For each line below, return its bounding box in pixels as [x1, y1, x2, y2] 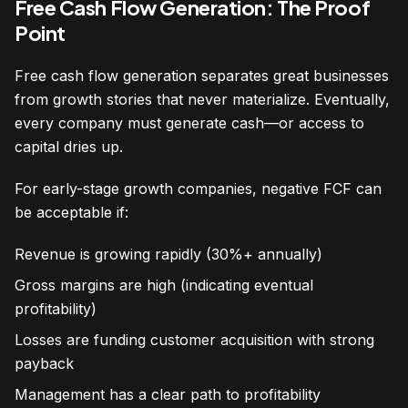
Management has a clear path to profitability [15, 385, 321, 404]
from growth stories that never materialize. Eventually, [15, 90, 390, 109]
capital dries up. [15, 138, 123, 157]
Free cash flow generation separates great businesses [15, 66, 389, 86]
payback [15, 354, 74, 373]
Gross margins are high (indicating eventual [15, 276, 313, 295]
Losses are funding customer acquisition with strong [15, 331, 374, 350]
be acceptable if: [15, 203, 128, 222]
